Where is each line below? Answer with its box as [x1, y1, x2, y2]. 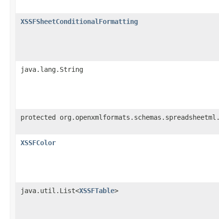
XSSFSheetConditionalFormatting [21, 17, 138, 25]
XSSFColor [21, 138, 56, 147]
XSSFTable [79, 186, 114, 195]
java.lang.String [21, 65, 83, 73]
